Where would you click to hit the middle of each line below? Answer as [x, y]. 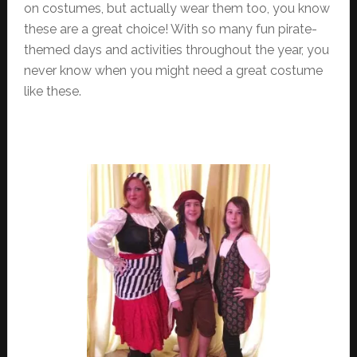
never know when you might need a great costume [173, 71]
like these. [52, 91]
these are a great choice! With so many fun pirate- [170, 29]
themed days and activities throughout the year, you [176, 50]
